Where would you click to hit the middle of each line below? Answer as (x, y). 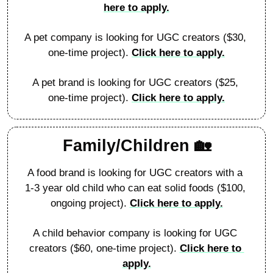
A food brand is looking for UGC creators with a (135, 172)
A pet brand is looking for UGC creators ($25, (135, 82)
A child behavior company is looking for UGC (135, 233)
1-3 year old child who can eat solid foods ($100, (135, 188)
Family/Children (128, 145)
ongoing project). (90, 203)
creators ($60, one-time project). (104, 248)
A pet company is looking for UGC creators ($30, (135, 37)
